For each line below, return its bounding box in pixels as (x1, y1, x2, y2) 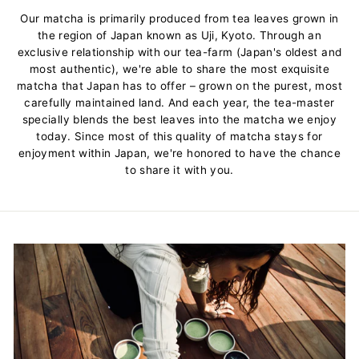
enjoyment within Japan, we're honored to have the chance (18, 146, 341, 159)
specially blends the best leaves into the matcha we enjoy (22, 112, 337, 126)
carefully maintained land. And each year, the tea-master (24, 95, 335, 109)
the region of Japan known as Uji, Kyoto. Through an (37, 28, 322, 42)
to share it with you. (125, 163, 234, 176)
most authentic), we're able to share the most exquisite (30, 62, 329, 75)
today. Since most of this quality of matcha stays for (36, 129, 323, 143)
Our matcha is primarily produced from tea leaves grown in (20, 11, 339, 25)
